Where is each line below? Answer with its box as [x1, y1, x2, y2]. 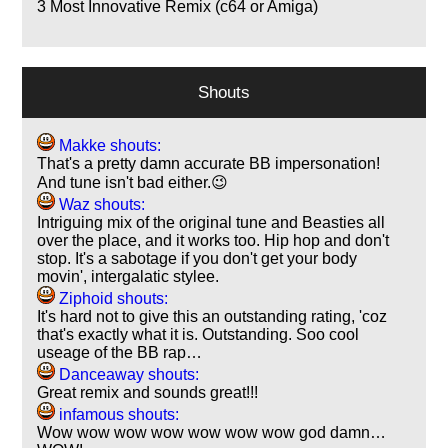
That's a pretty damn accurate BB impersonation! [37, 154, 381, 172]
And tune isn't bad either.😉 [37, 173, 229, 191]
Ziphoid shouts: [55, 289, 169, 307]
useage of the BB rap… [37, 343, 203, 361]
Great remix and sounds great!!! [37, 383, 259, 401]
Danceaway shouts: [55, 365, 200, 383]
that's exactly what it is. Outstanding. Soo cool [37, 325, 360, 343]
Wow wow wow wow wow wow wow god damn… [37, 423, 387, 441]
